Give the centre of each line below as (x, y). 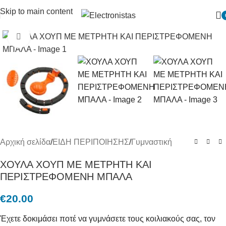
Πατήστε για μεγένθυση (70, 37)
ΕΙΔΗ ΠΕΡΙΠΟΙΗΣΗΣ (91, 142)
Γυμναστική (152, 142)
